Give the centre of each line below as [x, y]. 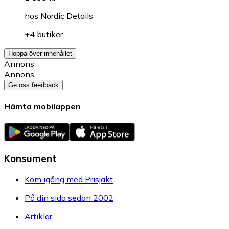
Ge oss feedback [33, 85]
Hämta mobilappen [42, 107]
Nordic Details [67, 16]
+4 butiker [44, 35]
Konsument [30, 159]
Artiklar [38, 216]
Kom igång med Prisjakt [69, 180]
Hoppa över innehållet [40, 54]
